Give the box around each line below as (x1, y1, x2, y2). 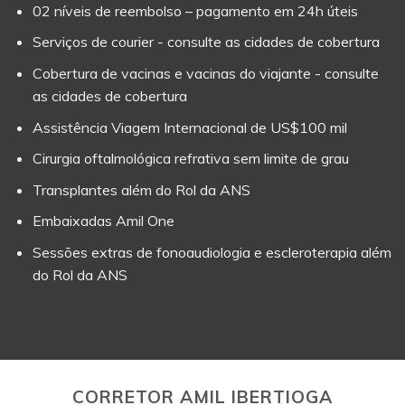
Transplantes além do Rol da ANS (32, 180, 250, 199)
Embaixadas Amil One (32, 212, 174, 231)
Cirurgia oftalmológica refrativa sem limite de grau (32, 149, 349, 168)
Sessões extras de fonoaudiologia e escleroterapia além (32, 242, 391, 261)
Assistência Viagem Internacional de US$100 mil (32, 118, 347, 137)
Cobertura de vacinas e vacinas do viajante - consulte (32, 63, 379, 82)
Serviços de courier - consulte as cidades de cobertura (32, 33, 380, 52)
